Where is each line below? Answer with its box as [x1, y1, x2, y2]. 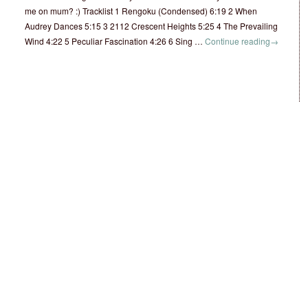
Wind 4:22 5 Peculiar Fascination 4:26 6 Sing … [25, 35, 205, 47]
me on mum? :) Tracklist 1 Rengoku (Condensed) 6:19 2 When [25, 5, 257, 16]
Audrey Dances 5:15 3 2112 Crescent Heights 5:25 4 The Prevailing [25, 20, 278, 32]
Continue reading [205, 35, 270, 47]
